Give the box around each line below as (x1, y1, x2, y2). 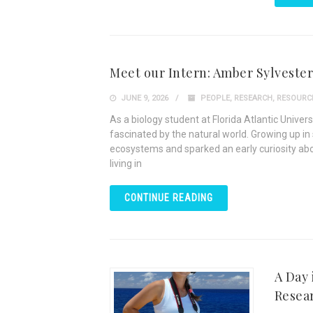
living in (110, 158, 142, 169)
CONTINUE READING (124, 192, 213, 203)
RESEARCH (234, 94, 272, 103)
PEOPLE (201, 94, 230, 103)
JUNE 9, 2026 (119, 94, 168, 103)
